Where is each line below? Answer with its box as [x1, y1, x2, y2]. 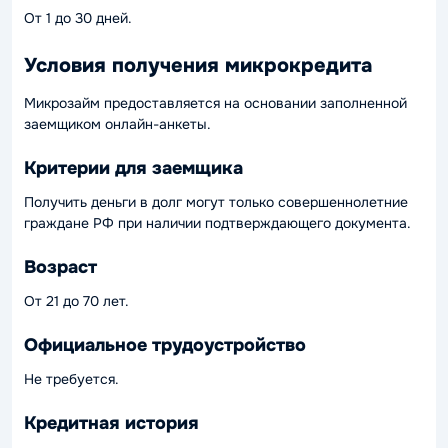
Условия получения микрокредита [24, 53, 372, 78]
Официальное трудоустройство [24, 333, 306, 356]
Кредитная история [24, 411, 199, 434]
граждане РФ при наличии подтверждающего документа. [24, 214, 411, 232]
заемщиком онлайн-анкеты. [24, 115, 211, 133]
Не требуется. [24, 370, 119, 388]
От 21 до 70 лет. [24, 292, 129, 310]
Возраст [24, 255, 97, 278]
